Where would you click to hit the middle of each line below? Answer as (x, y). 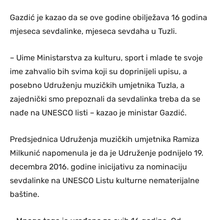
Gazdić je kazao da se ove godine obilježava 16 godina (109, 18)
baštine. (25, 194)
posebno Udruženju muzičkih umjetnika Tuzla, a (97, 85)
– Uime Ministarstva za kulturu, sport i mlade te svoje (106, 58)
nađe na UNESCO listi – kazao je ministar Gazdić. (98, 113)
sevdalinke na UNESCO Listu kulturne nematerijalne (105, 181)
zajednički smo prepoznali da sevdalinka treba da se (105, 99)
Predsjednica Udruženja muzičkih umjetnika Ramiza (105, 139)
